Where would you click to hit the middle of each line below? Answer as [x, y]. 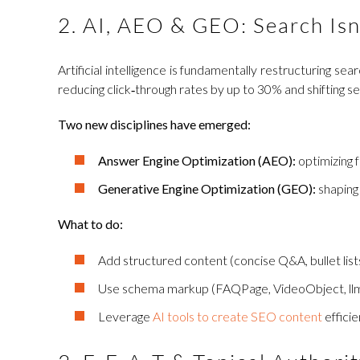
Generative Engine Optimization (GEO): [207, 188]
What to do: [90, 224]
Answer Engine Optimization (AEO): [197, 160]
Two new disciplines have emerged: [154, 124]
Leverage [125, 316]
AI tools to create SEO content [237, 316]
